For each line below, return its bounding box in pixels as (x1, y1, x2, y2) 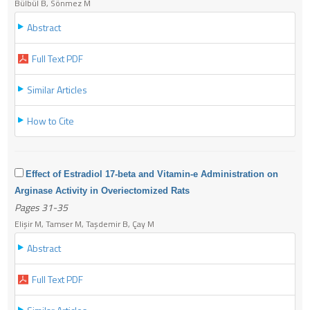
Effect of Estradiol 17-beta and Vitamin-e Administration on (26, 168, 278, 179)
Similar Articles (27, 82, 87, 97)
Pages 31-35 (15, 199, 68, 215)
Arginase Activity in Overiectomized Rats (15, 185, 190, 196)
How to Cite (27, 113, 74, 128)
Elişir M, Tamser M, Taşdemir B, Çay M (15, 217, 154, 230)
